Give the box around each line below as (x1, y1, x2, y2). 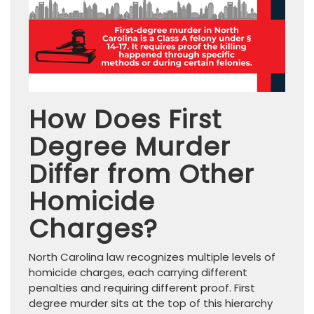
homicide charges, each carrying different (29, 264, 247, 280)
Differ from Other (29, 156, 254, 192)
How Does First (29, 101, 221, 137)
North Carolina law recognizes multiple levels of (29, 249, 275, 264)
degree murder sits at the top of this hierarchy (29, 295, 273, 310)
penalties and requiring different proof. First (29, 280, 255, 295)
